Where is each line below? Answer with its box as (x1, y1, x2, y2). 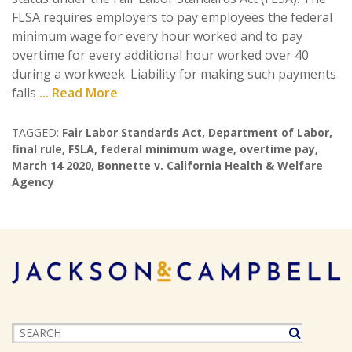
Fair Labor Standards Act (62, 124, 202, 140)
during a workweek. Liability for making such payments (12, 64, 336, 82)
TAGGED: (12, 124, 59, 140)
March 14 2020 (12, 157, 91, 173)
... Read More (39, 83, 118, 101)
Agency (12, 174, 54, 189)
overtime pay (240, 141, 315, 156)
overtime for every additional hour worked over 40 (12, 46, 309, 64)
